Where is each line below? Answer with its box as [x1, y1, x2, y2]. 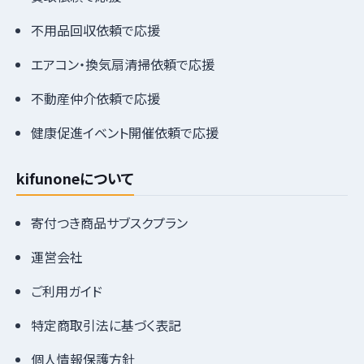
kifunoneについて [16, 167, 134, 188]
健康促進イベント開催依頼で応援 [31, 122, 219, 142]
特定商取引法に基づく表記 [31, 314, 181, 335]
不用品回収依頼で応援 [31, 19, 160, 40]
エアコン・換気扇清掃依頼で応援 [31, 54, 214, 74]
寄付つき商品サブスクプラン [31, 212, 188, 232]
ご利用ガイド [31, 280, 102, 301]
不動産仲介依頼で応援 [31, 88, 160, 108]
